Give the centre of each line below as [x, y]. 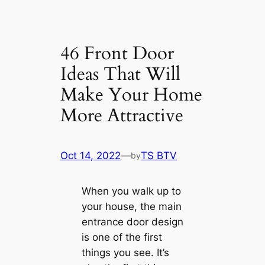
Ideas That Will [121, 74]
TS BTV [159, 156]
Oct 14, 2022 [91, 156]
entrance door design [132, 222]
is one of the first [122, 237]
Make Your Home [132, 94]
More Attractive [122, 115]
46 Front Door [117, 53]
